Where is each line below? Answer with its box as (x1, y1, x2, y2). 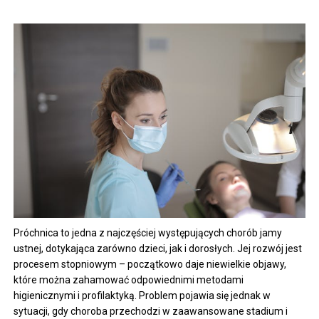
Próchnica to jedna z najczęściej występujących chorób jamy (14, 226, 283, 239)
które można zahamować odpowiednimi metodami (14, 273, 244, 286)
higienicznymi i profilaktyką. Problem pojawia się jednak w (14, 289, 271, 301)
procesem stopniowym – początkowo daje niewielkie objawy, (14, 258, 287, 270)
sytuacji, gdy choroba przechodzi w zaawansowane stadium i (14, 305, 288, 317)
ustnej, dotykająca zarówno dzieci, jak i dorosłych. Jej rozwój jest (14, 242, 303, 254)
